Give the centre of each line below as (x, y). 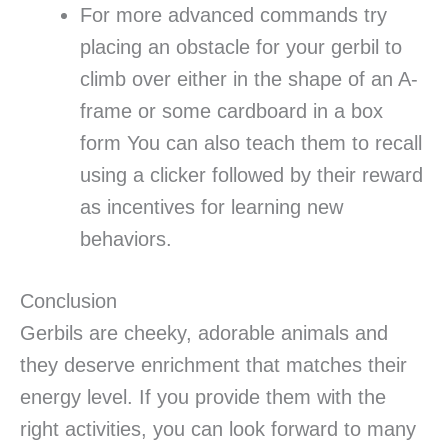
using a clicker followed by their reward (251, 175)
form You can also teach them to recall (251, 143)
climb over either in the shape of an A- (249, 79)
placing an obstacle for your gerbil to (241, 47)
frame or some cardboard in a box (231, 111)
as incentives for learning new (211, 207)
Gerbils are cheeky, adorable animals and (204, 333)
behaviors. (126, 239)
